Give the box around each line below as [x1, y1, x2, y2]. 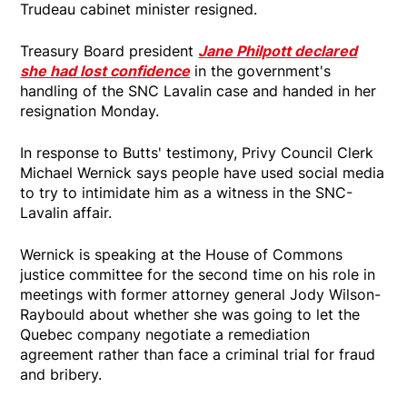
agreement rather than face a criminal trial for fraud [20, 344, 376, 363]
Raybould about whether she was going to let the [20, 304, 361, 323]
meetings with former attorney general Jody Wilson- [20, 284, 382, 303]
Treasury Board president [20, 41, 199, 60]
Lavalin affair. [20, 203, 113, 222]
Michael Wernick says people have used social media [20, 163, 385, 182]
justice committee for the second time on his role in [20, 264, 376, 283]
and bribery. [20, 364, 103, 383]
